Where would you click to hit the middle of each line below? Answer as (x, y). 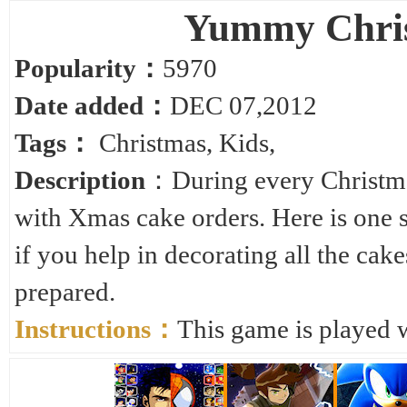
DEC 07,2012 (243, 105)
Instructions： (96, 329)
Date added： (92, 105)
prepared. (65, 292)
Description (80, 180)
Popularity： (89, 68)
